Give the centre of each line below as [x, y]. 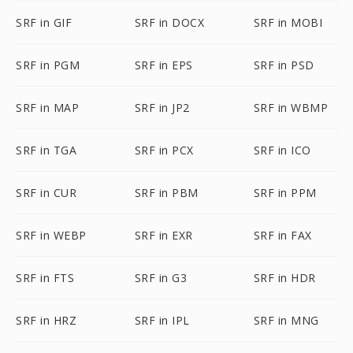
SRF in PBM [166, 193]
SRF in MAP [47, 108]
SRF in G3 [161, 278]
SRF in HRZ [46, 320]
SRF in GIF [44, 22]
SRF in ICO [282, 150]
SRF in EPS [163, 65]
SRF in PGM [48, 65]
